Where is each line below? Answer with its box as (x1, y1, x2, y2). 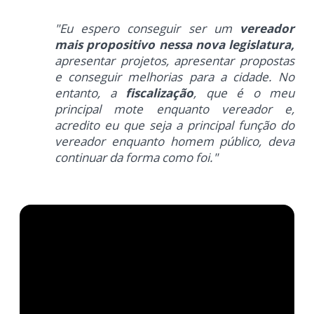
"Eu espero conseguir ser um (55, 20, 240, 37)
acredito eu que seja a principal (55, 117, 238, 134)
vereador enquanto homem (55, 133, 220, 150)
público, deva (219, 133, 294, 150)
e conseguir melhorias (55, 69, 189, 86)
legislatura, (228, 36, 294, 53)
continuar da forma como (55, 149, 196, 166)
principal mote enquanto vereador (55, 101, 285, 118)
